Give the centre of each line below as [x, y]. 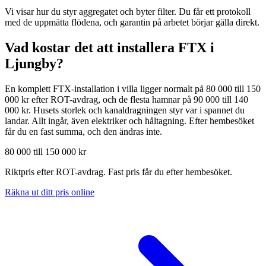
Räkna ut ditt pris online [50, 192]
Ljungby [31, 63]
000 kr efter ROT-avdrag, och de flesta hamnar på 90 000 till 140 [126, 99]
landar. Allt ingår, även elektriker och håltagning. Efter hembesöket [129, 121]
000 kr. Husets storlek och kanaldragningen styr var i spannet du [125, 110]
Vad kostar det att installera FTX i [110, 47]
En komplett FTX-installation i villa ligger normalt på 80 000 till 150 [133, 88]
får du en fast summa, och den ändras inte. [83, 131]
